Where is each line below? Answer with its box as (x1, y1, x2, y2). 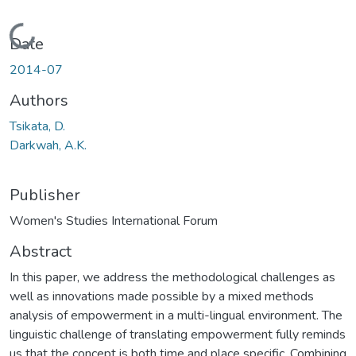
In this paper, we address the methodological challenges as (10, 268, 335, 286)
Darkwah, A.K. (10, 136, 87, 154)
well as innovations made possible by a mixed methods (10, 287, 314, 305)
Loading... (12, 26, 64, 44)
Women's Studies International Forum (10, 211, 218, 230)
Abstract (10, 240, 72, 262)
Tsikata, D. (10, 117, 65, 135)
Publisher (10, 184, 80, 206)
